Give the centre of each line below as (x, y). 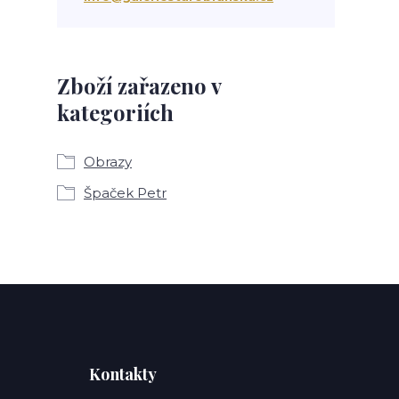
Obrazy (108, 162)
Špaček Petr (125, 193)
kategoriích (115, 112)
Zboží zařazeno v (139, 85)
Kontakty (123, 374)
